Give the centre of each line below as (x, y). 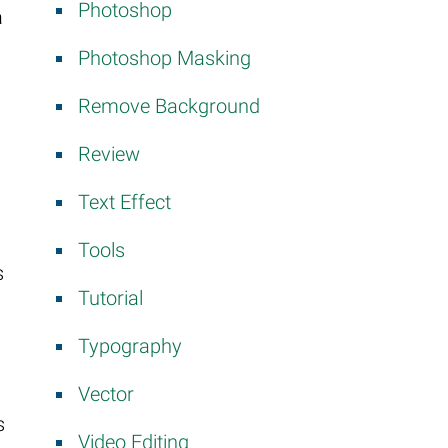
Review (109, 153)
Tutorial (110, 297)
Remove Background (169, 105)
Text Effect (124, 201)
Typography (130, 345)
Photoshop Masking (164, 57)
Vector (106, 393)
